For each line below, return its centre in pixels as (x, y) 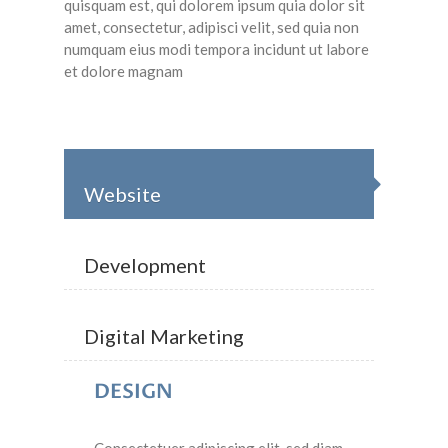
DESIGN (133, 392)
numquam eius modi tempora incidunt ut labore (216, 49)
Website (122, 194)
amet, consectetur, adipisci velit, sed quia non (211, 27)
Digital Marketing (164, 336)
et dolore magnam (123, 71)
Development (145, 265)
